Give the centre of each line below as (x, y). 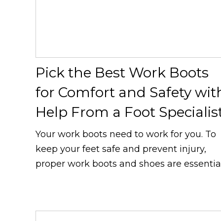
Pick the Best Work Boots (122, 72)
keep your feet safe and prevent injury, (121, 149)
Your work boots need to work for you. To (126, 134)
